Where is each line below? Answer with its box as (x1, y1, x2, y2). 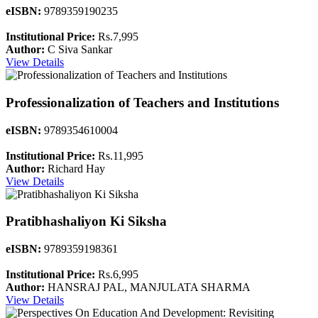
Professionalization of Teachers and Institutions (6, 94, 279, 110)
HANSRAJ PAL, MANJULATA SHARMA (45, 280, 251, 293)
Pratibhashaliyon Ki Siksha (6, 214, 167, 229)
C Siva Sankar (45, 43, 112, 56)
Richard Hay (45, 162, 105, 175)
